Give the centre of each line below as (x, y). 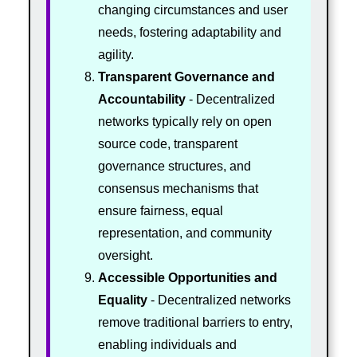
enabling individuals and (167, 344)
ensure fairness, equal (160, 210)
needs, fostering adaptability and (189, 32)
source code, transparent (167, 143)
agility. (116, 54)
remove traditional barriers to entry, (195, 322)
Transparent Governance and (186, 76)
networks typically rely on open (184, 121)
